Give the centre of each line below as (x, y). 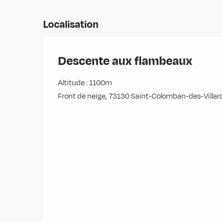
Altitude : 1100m (85, 83)
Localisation (71, 25)
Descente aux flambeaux (125, 61)
